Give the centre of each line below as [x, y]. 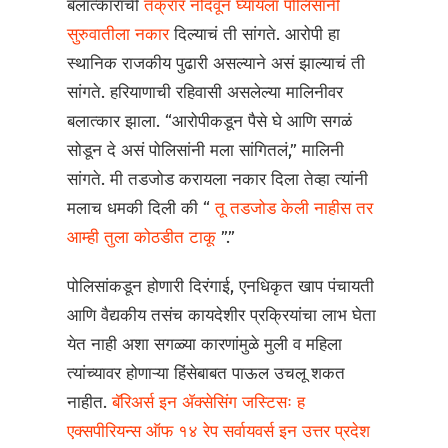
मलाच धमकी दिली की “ [141, 209]
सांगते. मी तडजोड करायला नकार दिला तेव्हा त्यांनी [218, 180]
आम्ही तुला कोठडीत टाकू [144, 238]
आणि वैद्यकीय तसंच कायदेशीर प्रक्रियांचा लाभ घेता [222, 316]
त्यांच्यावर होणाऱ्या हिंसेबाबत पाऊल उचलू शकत [206, 374]
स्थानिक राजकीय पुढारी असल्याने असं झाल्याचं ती [216, 64]
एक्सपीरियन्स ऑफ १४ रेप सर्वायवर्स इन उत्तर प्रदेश [219, 432]
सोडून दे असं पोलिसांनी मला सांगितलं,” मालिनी [206, 151]
